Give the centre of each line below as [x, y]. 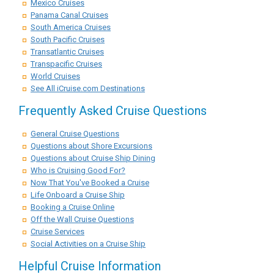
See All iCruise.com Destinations [88, 88]
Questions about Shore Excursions [91, 146]
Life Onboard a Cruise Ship [78, 195]
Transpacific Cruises [66, 64]
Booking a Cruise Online [72, 207]
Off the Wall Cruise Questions [82, 219]
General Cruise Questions [75, 134]
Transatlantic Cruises [67, 52]
